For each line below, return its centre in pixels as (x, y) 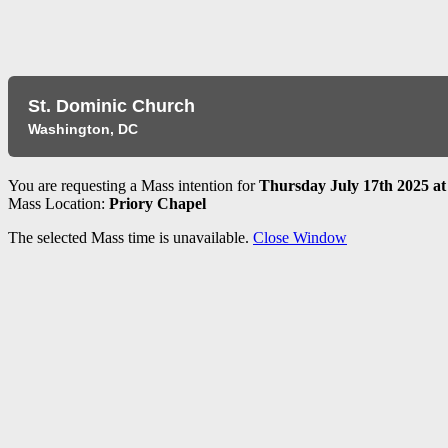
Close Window (300, 237)
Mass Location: (58, 203)
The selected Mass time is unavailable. (130, 237)
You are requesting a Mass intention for (133, 185)
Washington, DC (83, 129)
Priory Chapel (157, 203)
